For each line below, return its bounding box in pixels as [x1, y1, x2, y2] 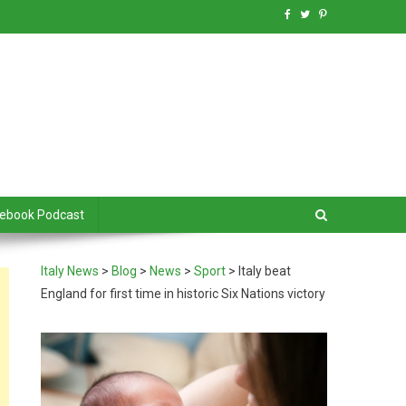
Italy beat [238, 264, 292, 278]
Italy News [41, 264, 100, 278]
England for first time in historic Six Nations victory [41, 286, 326, 301]
